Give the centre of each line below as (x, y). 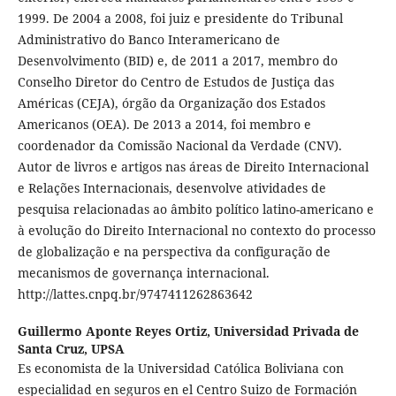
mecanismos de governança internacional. (143, 273)
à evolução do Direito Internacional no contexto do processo (196, 231)
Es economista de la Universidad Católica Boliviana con (180, 369)
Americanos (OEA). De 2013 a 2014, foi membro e (164, 125)
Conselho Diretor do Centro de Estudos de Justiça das (175, 82)
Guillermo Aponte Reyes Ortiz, (115, 331)
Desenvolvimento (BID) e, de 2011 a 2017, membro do (177, 61)
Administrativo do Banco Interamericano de (148, 40)
